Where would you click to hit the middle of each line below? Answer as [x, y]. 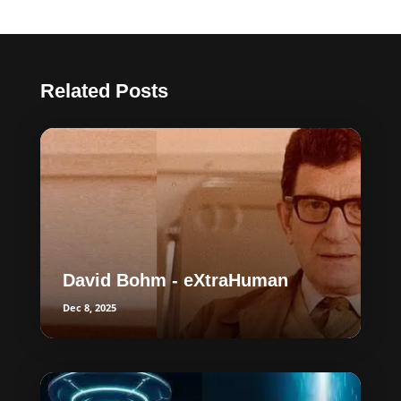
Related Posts [104, 90]
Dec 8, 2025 [89, 307]
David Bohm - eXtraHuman [175, 280]
